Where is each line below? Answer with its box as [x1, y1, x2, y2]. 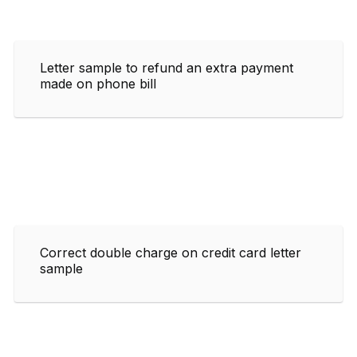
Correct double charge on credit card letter [40, 244, 301, 261]
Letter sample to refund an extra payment [40, 59, 293, 76]
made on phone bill [40, 75, 156, 92]
